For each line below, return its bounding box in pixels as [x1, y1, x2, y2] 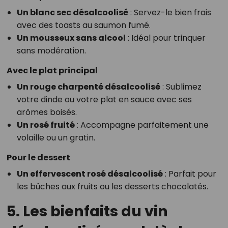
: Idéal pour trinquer [125, 32, 206, 44]
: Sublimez [160, 81, 202, 93]
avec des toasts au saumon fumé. [16, 19, 151, 32]
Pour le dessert [6, 152, 70, 164]
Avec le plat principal [6, 65, 98, 77]
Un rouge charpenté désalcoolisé [16, 81, 160, 93]
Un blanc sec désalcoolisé [16, 7, 128, 19]
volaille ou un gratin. [16, 132, 95, 144]
